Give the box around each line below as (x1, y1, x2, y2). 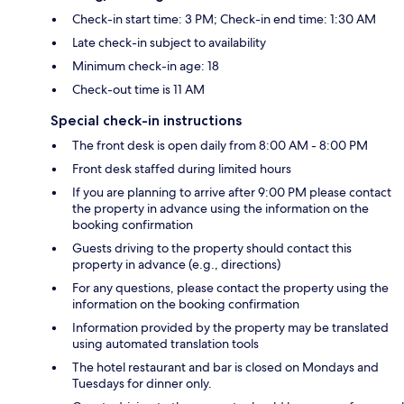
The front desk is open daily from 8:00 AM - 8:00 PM (72, 137, 368, 154)
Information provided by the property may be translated (72, 319, 389, 336)
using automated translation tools (72, 335, 259, 353)
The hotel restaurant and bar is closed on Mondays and (72, 359, 379, 376)
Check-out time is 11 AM (72, 81, 205, 98)
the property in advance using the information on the (72, 200, 369, 217)
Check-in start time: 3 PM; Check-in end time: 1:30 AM (72, 11, 376, 28)
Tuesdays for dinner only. (72, 375, 212, 392)
